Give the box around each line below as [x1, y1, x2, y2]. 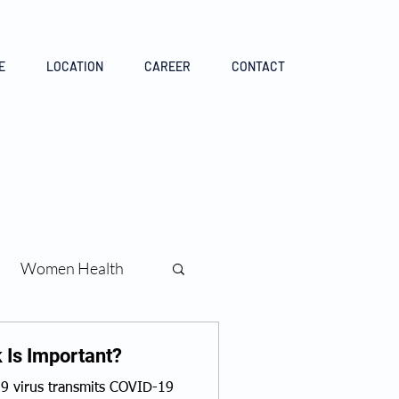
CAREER [144, 59, 191, 74]
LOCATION [46, 59, 103, 74]
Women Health [20, 257, 124, 278]
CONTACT [231, 59, 285, 74]
